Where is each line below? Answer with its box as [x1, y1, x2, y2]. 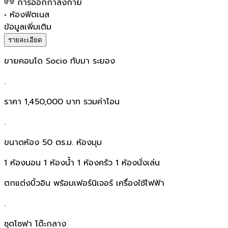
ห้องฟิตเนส [10, 8, 49, 21]
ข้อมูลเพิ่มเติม [4, 20, 51, 33]
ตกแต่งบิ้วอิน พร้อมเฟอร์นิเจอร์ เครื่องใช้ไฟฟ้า [4, 177, 164, 189]
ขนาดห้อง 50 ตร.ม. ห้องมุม [4, 136, 102, 149]
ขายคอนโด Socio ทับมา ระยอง [4, 54, 115, 67]
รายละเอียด [8, 36, 42, 44]
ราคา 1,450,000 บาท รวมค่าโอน [4, 95, 120, 108]
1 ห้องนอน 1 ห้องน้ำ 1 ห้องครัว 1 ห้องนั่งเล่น [4, 156, 160, 169]
